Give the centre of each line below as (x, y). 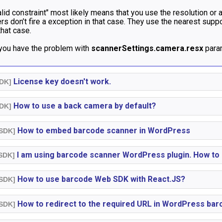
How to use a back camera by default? (84, 106)
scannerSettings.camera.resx (147, 48)
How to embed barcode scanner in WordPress (103, 130)
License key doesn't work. (61, 81)
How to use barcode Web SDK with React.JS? (101, 179)
